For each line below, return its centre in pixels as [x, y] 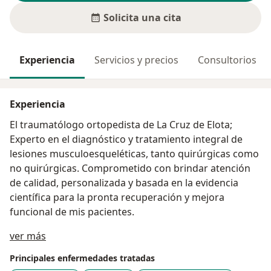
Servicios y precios [136, 60]
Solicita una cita [142, 18]
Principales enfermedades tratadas [82, 258]
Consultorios [227, 60]
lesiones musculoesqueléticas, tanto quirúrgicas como [134, 154]
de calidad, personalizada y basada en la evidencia [124, 183]
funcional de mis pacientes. [72, 212]
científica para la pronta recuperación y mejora [117, 198]
